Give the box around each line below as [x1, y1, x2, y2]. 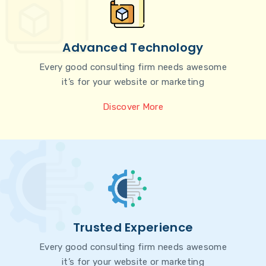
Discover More [102, 102, 164, 112]
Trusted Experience [72, 219, 194, 236]
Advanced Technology [62, 39, 204, 56]
